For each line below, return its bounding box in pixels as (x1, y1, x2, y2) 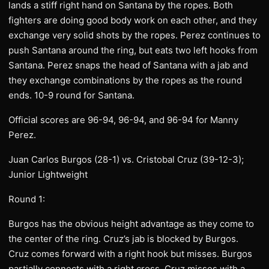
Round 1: (8, 193, 45, 205)
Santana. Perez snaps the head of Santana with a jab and (8, 59, 248, 71)
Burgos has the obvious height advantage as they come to (8, 218, 254, 229)
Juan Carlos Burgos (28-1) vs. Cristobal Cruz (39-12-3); (8, 154, 244, 165)
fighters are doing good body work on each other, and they (8, 14, 257, 26)
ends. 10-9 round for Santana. (8, 89, 134, 101)
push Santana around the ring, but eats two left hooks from (8, 44, 258, 56)
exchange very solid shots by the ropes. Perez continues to (8, 29, 261, 41)
